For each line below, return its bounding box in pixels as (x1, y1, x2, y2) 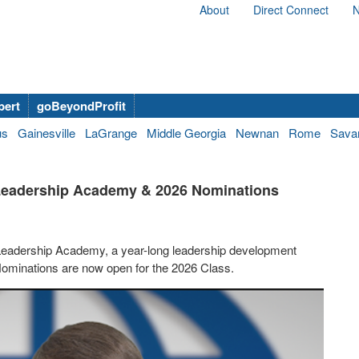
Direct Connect (253, 2, 329, 18)
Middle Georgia (147, 124, 226, 141)
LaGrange (85, 124, 137, 141)
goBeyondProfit (37, 97, 126, 115)
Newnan (236, 124, 279, 141)
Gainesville (18, 124, 75, 141)
